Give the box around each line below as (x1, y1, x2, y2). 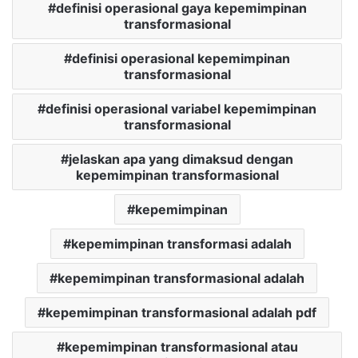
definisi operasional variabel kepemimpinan (46, 101, 316, 117)
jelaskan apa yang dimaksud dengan (69, 151, 293, 168)
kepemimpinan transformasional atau (64, 339, 298, 356)
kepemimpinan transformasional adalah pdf (46, 304, 316, 321)
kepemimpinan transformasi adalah (70, 236, 292, 253)
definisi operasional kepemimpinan (72, 50, 290, 67)
